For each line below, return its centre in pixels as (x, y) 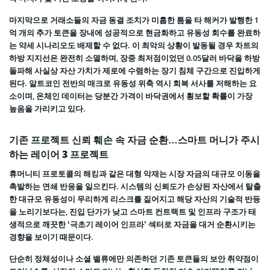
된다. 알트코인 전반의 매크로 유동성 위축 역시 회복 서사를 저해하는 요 (133, 83)
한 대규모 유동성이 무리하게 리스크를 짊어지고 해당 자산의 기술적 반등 (135, 199)
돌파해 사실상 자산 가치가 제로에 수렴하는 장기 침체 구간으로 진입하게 (135, 70)
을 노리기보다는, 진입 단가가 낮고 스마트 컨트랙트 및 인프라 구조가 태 (133, 211)
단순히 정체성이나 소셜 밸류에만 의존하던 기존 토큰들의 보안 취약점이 (134, 258)
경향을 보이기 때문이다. (51, 237)
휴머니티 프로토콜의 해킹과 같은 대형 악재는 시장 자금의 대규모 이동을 (135, 173)
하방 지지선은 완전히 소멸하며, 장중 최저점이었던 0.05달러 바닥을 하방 (134, 58)
